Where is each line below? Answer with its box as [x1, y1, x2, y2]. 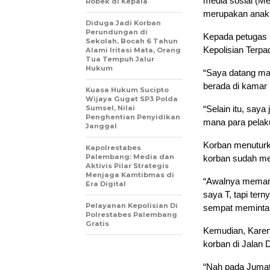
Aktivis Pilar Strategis [86, 161, 169, 170]
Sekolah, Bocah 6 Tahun [86, 36, 178, 45]
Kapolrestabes [86, 143, 141, 152]
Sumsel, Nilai [86, 103, 135, 112]
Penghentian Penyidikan [86, 112, 180, 121]
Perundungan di [86, 27, 148, 36]
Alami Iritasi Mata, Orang [86, 45, 181, 54]
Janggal [86, 121, 117, 130]
